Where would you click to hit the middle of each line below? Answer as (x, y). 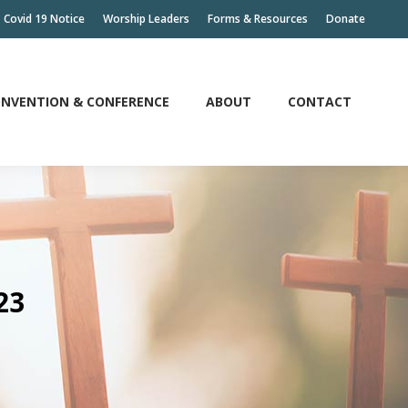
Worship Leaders (146, 19)
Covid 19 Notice (44, 19)
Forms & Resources (258, 19)
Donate (346, 19)
